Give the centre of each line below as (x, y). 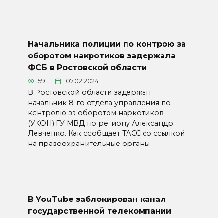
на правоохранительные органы (89, 144)
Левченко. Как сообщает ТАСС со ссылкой (106, 134)
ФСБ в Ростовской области (87, 67)
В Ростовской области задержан (89, 93)
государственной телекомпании (99, 211)
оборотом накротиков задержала (101, 55)
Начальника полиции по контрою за (107, 44)
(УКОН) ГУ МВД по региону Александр (100, 123)
